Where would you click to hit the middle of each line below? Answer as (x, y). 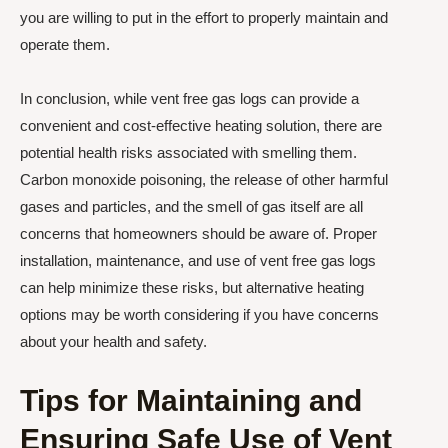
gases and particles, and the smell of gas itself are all (191, 206)
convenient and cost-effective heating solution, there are (201, 125)
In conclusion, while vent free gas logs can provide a (189, 98)
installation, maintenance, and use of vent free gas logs (198, 260)
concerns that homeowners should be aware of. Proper (198, 233)
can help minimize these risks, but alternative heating (192, 287)
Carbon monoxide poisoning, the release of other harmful (204, 179)
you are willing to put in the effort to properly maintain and (204, 18)
